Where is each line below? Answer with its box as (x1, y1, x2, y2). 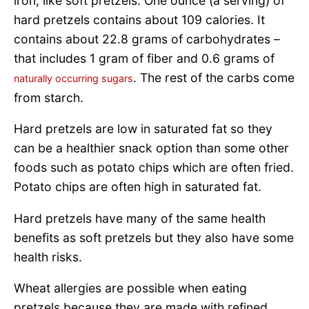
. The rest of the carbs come (133, 70, 295, 85)
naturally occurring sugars (14, 72, 133, 84)
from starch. (14, 90, 83, 105)
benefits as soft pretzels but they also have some (14, 230, 294, 245)
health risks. (14, 249, 82, 264)
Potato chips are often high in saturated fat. (14, 179, 261, 195)
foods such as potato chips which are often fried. (14, 160, 294, 175)
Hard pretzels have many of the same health (14, 210, 266, 226)
